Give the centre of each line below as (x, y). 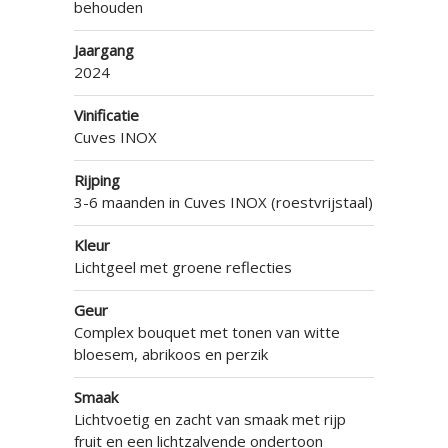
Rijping (97, 180)
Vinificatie (106, 115)
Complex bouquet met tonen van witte (207, 332)
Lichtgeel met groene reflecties (183, 267)
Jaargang (104, 50)
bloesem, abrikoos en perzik (171, 354)
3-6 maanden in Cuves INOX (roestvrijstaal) (223, 202)
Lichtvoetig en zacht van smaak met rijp (210, 419)
